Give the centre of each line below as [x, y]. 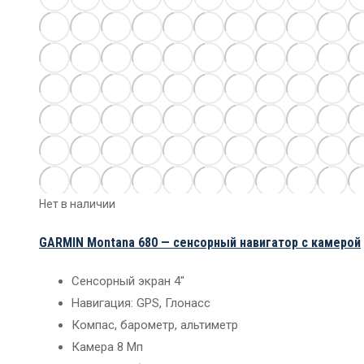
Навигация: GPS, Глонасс [141, 303]
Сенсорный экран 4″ [128, 282]
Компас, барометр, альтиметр [155, 325]
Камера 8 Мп [107, 347]
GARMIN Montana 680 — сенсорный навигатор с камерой [200, 243]
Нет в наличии [77, 204]
